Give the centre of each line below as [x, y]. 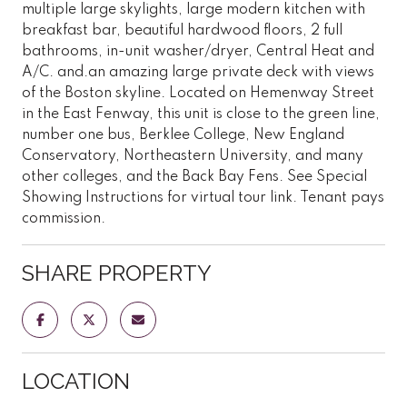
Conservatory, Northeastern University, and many [193, 156]
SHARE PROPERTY [117, 273]
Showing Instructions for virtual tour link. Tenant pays [203, 198]
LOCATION [76, 381]
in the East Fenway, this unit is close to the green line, [201, 114]
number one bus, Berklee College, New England [183, 135]
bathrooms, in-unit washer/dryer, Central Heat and [198, 51]
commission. [64, 218]
